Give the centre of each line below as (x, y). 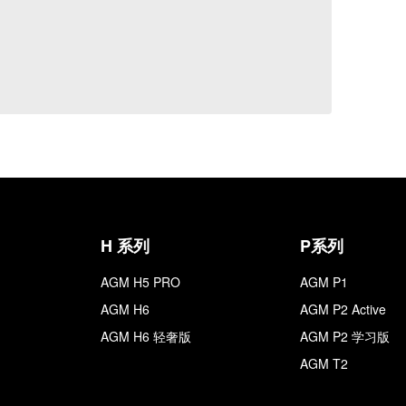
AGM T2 (324, 363)
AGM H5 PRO (140, 282)
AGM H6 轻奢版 (146, 336)
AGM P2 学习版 (345, 336)
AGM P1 (324, 282)
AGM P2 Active (343, 309)
